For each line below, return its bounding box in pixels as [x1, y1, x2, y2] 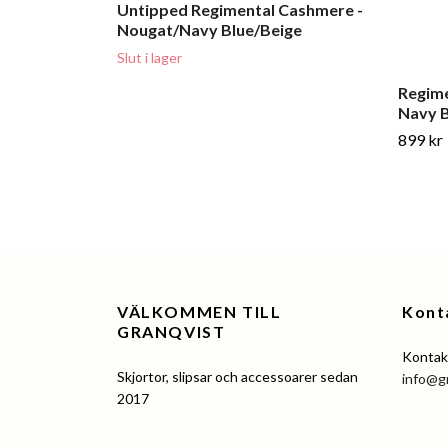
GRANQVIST [117, 322, 226, 342]
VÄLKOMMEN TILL [117, 302, 282, 322]
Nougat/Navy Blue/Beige [117, 20, 302, 40]
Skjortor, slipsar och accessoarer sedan [117, 368, 358, 386]
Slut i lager [117, 49, 182, 67]
